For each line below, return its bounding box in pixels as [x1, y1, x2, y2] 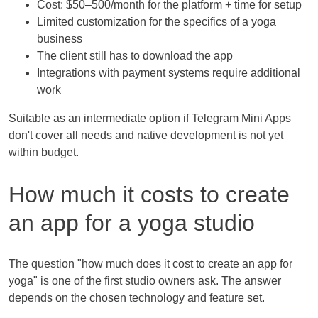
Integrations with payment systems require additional [37, 67, 300, 79]
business [37, 33, 82, 45]
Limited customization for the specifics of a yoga [37, 16, 276, 28]
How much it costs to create [9, 181, 290, 207]
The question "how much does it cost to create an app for [9, 258, 292, 270]
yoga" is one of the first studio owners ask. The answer [9, 275, 281, 287]
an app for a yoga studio [9, 209, 255, 236]
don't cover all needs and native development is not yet [9, 129, 283, 142]
